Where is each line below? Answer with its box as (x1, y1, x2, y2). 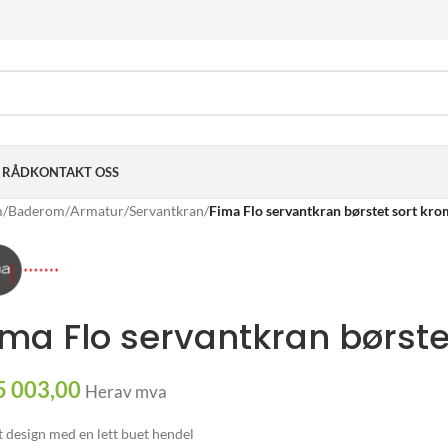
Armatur (70, 202, 125, 219)
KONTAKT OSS (30, 164, 119, 180)
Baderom (8, 202, 66, 219)
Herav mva (85, 381, 168, 403)
